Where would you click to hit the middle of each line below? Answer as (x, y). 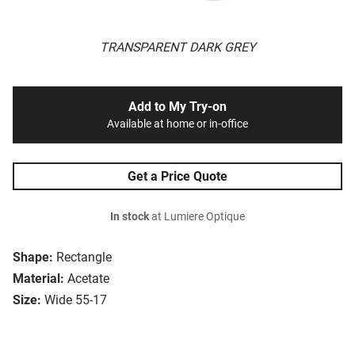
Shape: (33, 258)
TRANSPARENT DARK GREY (177, 48)
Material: (38, 279)
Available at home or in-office (177, 124)
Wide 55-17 (76, 300)
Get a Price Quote (177, 177)
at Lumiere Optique (197, 217)
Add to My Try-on (177, 107)
